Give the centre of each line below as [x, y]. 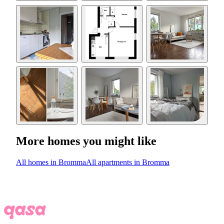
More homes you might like [86, 141]
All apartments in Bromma [128, 162]
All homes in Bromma [51, 162]
